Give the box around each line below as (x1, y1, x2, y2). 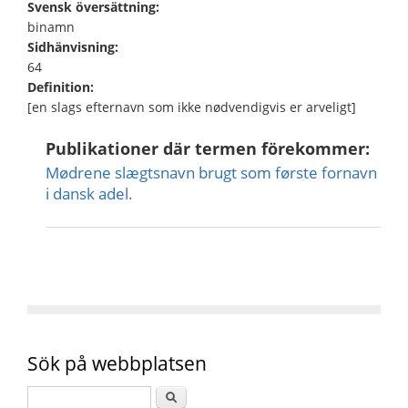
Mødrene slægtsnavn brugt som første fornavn (46, 161, 377, 183)
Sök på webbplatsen (27, 350, 207, 376)
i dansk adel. (46, 182, 133, 204)
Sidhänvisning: (27, 37, 122, 56)
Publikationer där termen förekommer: (46, 137, 374, 159)
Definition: (27, 77, 97, 96)
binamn (27, 17, 75, 36)
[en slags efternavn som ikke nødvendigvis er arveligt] (27, 97, 356, 116)
